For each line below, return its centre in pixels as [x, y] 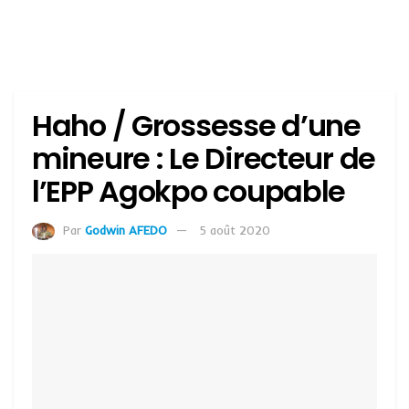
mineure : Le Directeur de [204, 158]
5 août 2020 [235, 230]
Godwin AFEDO [126, 230]
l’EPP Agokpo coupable [189, 191]
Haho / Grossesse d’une [196, 126]
